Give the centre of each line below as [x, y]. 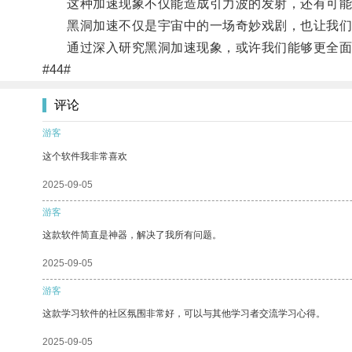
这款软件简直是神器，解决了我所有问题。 [132, 235]
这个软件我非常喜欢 [85, 156]
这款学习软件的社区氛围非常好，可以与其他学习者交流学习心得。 [184, 313]
